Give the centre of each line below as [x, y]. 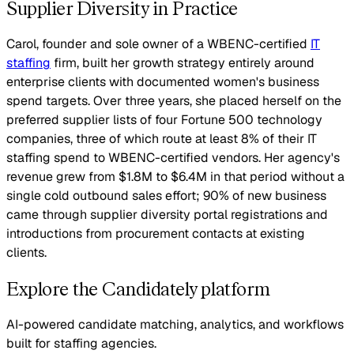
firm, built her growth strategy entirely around [183, 63]
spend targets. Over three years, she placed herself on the [174, 101]
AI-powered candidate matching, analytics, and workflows [175, 324]
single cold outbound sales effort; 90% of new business [166, 196]
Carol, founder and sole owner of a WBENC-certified [158, 44]
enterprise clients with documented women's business [163, 82]
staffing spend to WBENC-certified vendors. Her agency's [173, 158]
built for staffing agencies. [81, 343]
